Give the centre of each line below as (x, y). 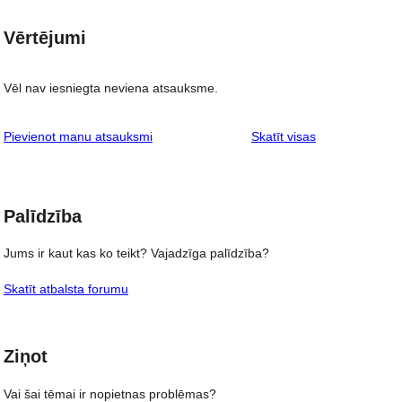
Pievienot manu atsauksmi (78, 136)
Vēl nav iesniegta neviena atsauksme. (111, 87)
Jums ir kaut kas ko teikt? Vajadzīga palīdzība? (136, 253)
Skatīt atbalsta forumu (66, 289)
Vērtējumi (45, 38)
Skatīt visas (284, 136)
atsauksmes (349, 135)
